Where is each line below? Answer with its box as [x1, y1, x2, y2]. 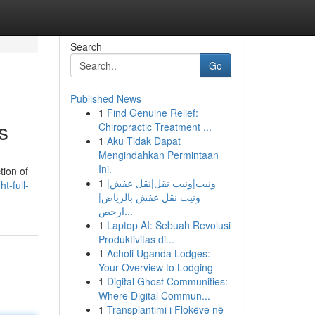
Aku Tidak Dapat [106, 134, 181, 148]
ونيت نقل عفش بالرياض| [98, 190, 200, 204]
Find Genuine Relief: [106, 105, 198, 120]
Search [70, 39, 102, 53]
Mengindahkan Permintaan [98, 148, 219, 162]
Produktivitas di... [98, 232, 174, 246]
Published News [70, 91, 141, 105]
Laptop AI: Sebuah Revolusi [106, 218, 231, 232]
